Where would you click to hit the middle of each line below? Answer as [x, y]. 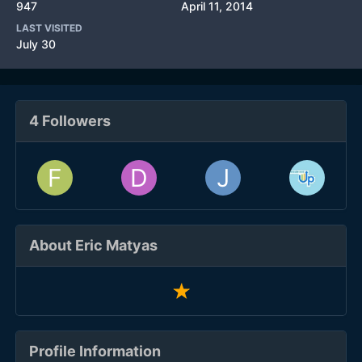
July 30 [36, 44]
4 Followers [70, 121]
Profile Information [95, 351]
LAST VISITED [49, 28]
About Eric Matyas [93, 245]
